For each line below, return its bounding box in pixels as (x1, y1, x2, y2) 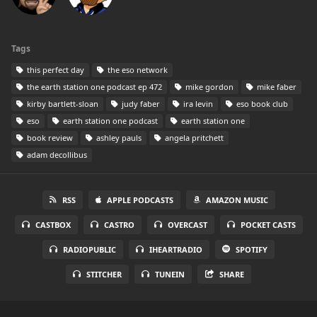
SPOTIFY (236, 244, 267, 255)
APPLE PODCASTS (106, 195, 173, 205)
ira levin (181, 98, 213, 109)
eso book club (234, 98, 288, 109)
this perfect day (25, 64, 84, 75)
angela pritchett (163, 132, 224, 143)
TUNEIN (154, 269, 185, 279)
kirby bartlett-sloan (25, 98, 98, 109)
